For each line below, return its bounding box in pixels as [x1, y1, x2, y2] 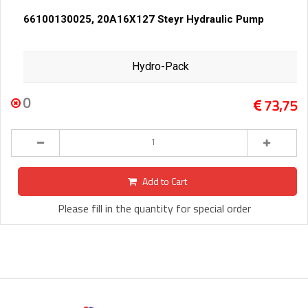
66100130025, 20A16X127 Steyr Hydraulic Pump [23, 13, 264, 26]
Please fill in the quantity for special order [57, 200, 251, 217]
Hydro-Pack [131, 60, 189, 74]
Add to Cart [142, 174, 187, 189]
